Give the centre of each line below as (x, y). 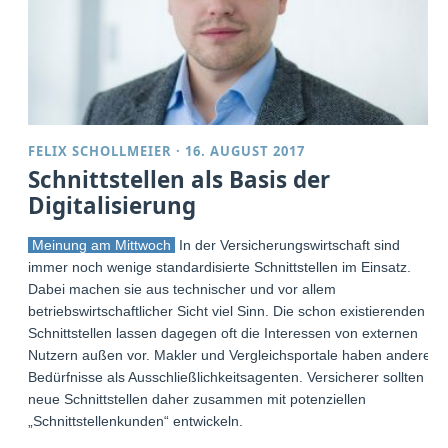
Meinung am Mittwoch (102, 244)
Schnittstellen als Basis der (179, 179)
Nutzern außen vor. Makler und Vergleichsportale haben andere (230, 354)
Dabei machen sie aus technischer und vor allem (182, 288)
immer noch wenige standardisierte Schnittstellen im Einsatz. (220, 266)
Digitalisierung (112, 205)
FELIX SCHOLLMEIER (100, 150)
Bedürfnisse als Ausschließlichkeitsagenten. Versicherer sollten (226, 376)
